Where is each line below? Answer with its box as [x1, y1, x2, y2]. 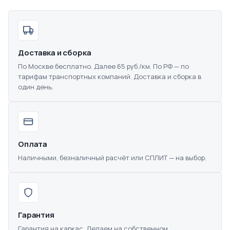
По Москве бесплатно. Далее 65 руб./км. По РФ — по [18, 62, 189, 71]
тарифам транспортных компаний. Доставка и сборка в [18, 72, 201, 82]
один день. [18, 82, 53, 92]
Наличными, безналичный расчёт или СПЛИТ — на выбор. [18, 153, 206, 163]
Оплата [18, 139, 48, 150]
